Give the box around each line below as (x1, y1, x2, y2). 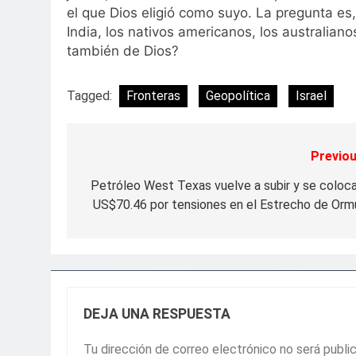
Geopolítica (206, 87, 270, 103)
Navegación (82, 149, 184, 172)
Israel (296, 87, 327, 103)
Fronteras (126, 87, 180, 103)
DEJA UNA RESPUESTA (83, 305, 230, 322)
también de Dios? (67, 43, 179, 60)
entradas (82, 206, 159, 229)
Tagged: (67, 87, 115, 103)
